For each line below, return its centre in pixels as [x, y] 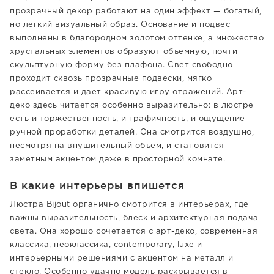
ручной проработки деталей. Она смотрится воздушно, [132, 132]
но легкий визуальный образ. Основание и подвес [120, 25]
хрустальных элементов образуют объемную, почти [124, 52]
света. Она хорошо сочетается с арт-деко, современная [134, 231]
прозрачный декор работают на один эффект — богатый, [136, 11]
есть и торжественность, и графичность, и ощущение [128, 119]
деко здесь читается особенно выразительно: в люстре [132, 106]
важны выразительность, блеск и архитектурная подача [134, 218]
